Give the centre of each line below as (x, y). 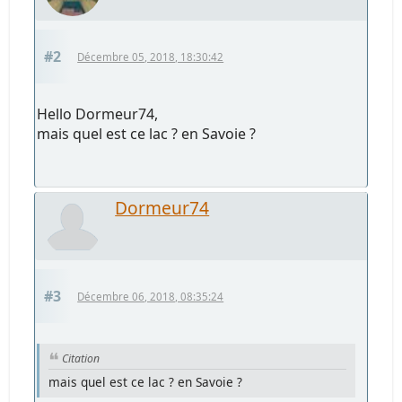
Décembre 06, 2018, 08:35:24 (151, 296)
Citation (81, 358)
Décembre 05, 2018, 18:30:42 (151, 57)
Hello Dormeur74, (98, 114)
